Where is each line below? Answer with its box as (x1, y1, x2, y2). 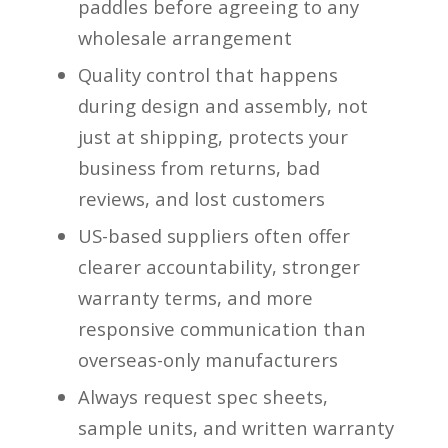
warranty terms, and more (78, 284, 314, 310)
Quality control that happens (78, 61, 339, 87)
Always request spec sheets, (78, 383, 329, 409)
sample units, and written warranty (78, 414, 395, 440)
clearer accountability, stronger (78, 253, 361, 279)
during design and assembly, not (78, 92, 369, 118)
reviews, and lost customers (78, 185, 326, 211)
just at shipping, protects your (78, 123, 349, 149)
